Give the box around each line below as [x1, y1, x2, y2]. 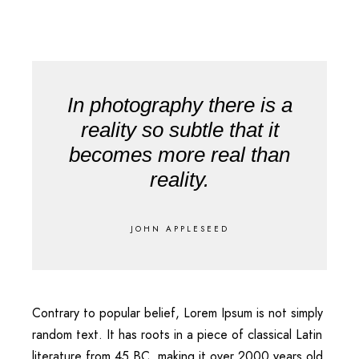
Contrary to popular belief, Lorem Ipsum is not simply [32, 303, 323, 322]
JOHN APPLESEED [130, 222, 229, 235]
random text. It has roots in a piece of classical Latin [32, 325, 322, 344]
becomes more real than [69, 142, 290, 167]
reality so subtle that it [80, 117, 279, 142]
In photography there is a [67, 92, 292, 117]
